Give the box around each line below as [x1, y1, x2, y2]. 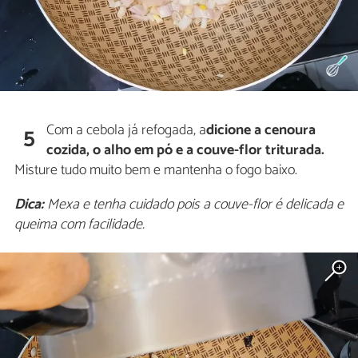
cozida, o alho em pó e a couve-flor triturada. [46, 138, 325, 163]
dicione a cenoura [206, 118, 316, 143]
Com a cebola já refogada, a [46, 118, 207, 143]
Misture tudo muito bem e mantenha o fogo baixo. [14, 158, 297, 183]
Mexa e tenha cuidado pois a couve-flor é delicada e [44, 193, 344, 217]
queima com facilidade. [14, 213, 145, 237]
